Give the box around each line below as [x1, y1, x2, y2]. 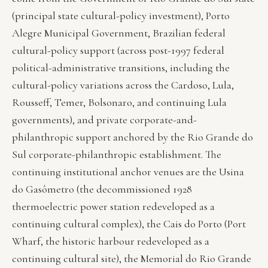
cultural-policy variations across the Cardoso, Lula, [12, 78, 234, 92]
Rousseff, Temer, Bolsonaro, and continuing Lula [12, 96, 227, 109]
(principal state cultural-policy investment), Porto [12, 9, 230, 23]
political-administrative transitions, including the [12, 61, 230, 75]
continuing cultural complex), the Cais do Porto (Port [12, 217, 246, 231]
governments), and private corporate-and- [12, 113, 197, 127]
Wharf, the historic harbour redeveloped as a [12, 234, 209, 248]
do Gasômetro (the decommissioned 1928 [12, 182, 192, 196]
